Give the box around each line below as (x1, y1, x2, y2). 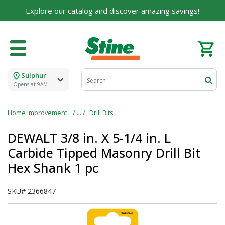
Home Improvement (8, 108, 69, 118)
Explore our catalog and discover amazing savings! (26, 6, 199, 16)
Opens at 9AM (13, 81, 48, 88)
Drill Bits (89, 108, 114, 118)
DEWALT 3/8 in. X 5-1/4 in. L (8, 129, 171, 147)
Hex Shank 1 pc (8, 159, 98, 177)
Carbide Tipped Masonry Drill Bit (8, 144, 200, 162)
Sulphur (21, 71, 46, 80)
